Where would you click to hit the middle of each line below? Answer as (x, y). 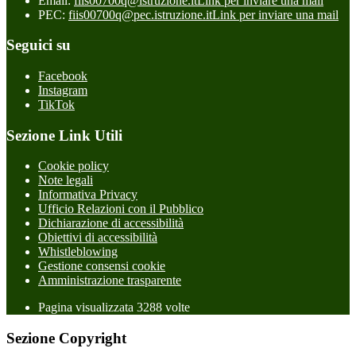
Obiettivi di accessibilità (98, 238)
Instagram (63, 91)
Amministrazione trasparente (110, 281)
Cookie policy (74, 166)
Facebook (63, 76)
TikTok (56, 105)
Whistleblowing (78, 252)
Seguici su (39, 45)
